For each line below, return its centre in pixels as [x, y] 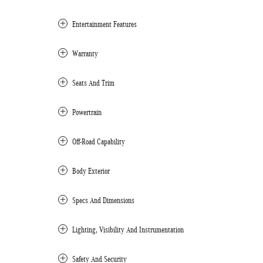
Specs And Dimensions [103, 200]
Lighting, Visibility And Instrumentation [128, 230]
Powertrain [87, 112]
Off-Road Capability [99, 142]
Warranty [85, 54]
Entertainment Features [104, 24]
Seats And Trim [93, 83]
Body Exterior [91, 171]
